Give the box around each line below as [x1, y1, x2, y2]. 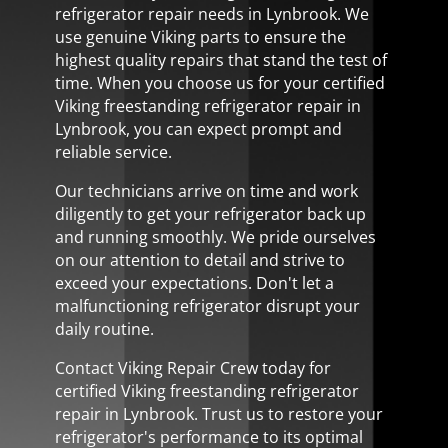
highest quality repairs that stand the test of [54, 48, 387, 71]
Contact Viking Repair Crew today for [54, 356, 331, 379]
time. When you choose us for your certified [54, 71, 385, 94]
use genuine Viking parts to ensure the [54, 25, 346, 48]
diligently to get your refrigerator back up [54, 202, 366, 225]
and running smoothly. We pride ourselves [54, 225, 376, 248]
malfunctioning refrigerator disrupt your [54, 294, 360, 317]
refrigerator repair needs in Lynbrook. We [54, 2, 369, 25]
